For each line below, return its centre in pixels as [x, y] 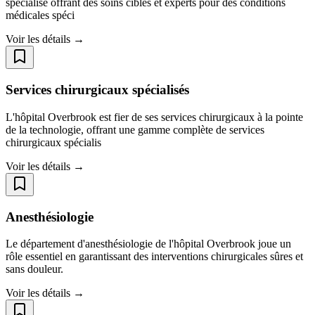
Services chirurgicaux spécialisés [97, 90]
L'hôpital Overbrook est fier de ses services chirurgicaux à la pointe [154, 117]
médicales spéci [40, 15]
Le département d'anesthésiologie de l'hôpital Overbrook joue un [148, 244]
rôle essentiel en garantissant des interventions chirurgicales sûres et [154, 257]
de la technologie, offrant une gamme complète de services [135, 129]
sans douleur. [34, 269]
